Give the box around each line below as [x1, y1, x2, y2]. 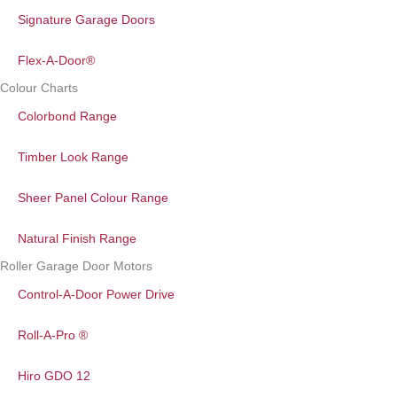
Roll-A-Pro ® [18, 327, 88, 342]
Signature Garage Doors [18, 12, 155, 27]
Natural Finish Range [18, 230, 136, 245]
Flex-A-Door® [18, 52, 95, 67]
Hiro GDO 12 [18, 368, 90, 383]
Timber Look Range [18, 149, 128, 164]
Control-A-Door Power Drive [18, 286, 175, 301]
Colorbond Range [18, 108, 117, 123]
